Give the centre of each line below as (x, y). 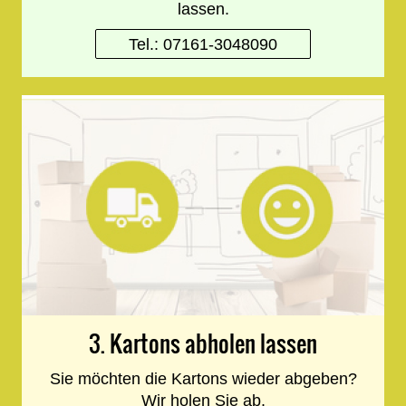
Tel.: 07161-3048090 (203, 44)
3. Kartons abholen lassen (203, 344)
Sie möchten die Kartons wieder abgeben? (203, 379)
